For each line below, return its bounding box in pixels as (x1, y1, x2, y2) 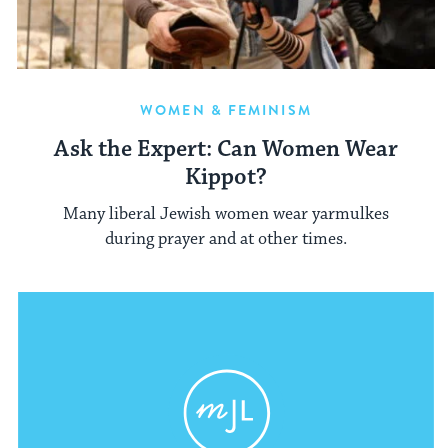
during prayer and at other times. (105, 227, 347, 250)
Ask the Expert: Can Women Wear (54, 135, 398, 165)
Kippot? (185, 163, 267, 193)
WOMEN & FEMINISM (140, 100, 312, 121)
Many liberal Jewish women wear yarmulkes (63, 202, 389, 225)
